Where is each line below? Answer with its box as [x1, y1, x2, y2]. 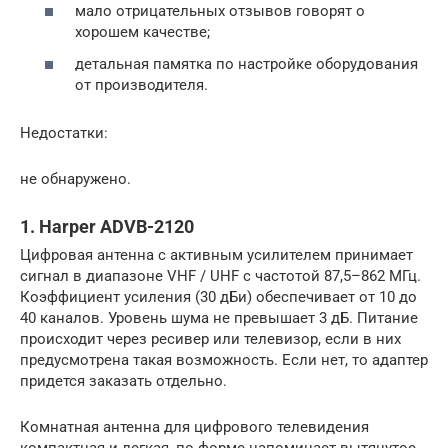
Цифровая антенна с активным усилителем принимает [20, 245, 413, 264]
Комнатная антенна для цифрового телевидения [20, 417, 369, 436]
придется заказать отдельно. [20, 371, 227, 390]
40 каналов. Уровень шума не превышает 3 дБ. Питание [20, 308, 418, 327]
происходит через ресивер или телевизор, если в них [20, 329, 401, 348]
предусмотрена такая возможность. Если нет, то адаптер [20, 350, 428, 369]
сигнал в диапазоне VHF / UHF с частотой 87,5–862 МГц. [20, 266, 421, 285]
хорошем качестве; [75, 23, 210, 42]
